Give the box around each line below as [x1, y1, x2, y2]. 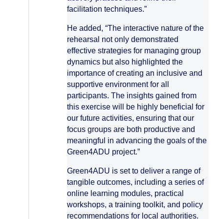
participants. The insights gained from [67, 91, 197, 100]
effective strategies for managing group [67, 46, 201, 55]
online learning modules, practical [67, 189, 184, 197]
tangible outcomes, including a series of [67, 178, 204, 186]
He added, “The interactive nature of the [67, 24, 204, 32]
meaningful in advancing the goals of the [67, 136, 207, 145]
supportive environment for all [67, 80, 169, 88]
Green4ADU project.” [67, 148, 140, 156]
